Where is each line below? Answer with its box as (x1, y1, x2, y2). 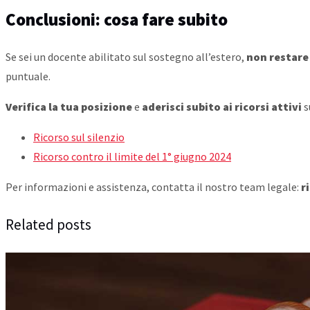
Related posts (6, 215, 91, 235)
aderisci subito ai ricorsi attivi (142, 100, 302, 114)
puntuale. (6, 69, 51, 84)
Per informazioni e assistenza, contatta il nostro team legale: (6, 180, 301, 194)
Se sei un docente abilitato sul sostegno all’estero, (6, 50, 246, 64)
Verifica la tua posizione (6, 100, 132, 114)
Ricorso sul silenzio (33, 130, 125, 145)
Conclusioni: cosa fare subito (6, 8, 228, 31)
